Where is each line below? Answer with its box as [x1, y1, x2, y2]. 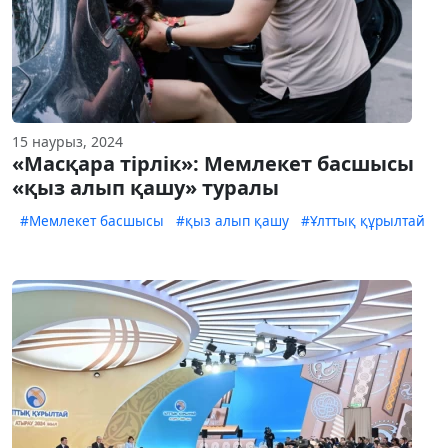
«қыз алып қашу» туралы [12, 174, 279, 202]
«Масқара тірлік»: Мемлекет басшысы [12, 150, 414, 178]
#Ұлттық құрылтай [301, 211, 425, 231]
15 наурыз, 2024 [12, 132, 123, 152]
